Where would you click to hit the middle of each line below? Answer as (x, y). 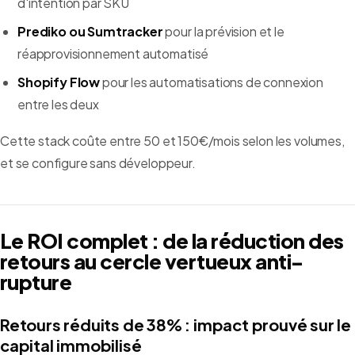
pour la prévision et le (223, 32)
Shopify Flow (59, 82)
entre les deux (58, 105)
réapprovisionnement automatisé (113, 54)
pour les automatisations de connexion (212, 82)
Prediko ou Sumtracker (90, 32)
